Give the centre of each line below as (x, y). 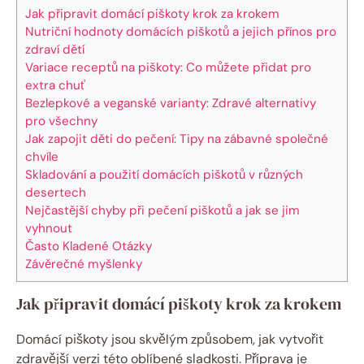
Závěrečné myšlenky (84, 264)
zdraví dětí (55, 49)
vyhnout (49, 228)
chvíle (42, 156)
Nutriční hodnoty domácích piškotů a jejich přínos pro (181, 31)
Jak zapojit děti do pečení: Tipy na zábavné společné (177, 139)
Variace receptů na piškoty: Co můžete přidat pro (168, 67)
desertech (56, 192)
